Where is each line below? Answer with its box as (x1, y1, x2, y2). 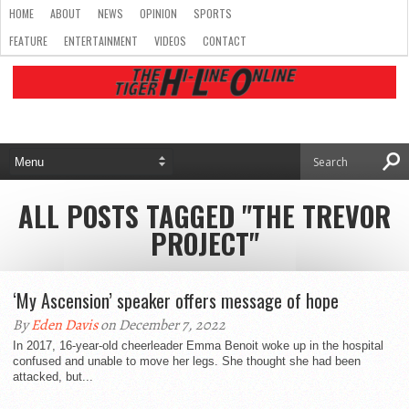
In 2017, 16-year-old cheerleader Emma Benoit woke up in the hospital (13, 339, 383, 352)
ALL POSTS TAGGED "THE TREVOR (18, 195, 391, 236)
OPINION (140, 5, 177, 21)
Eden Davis (31, 315, 98, 335)
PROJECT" (150, 223, 259, 264)
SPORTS (194, 5, 232, 21)
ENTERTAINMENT (64, 33, 138, 48)
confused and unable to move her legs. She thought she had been (13, 354, 361, 368)
